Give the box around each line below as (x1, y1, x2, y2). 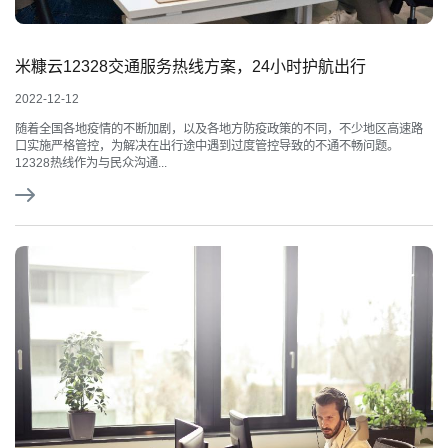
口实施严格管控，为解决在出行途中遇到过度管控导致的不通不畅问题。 (15, 138, 399, 153)
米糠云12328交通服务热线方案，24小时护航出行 (15, 57, 366, 75)
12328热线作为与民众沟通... (15, 155, 167, 170)
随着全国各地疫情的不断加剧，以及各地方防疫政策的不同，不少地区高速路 (15, 121, 423, 136)
